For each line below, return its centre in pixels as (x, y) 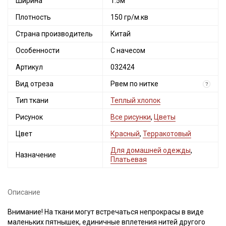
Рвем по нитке (134, 84)
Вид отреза (35, 84)
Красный (125, 134)
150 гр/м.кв (129, 17)
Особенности (38, 50)
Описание (24, 192)
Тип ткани (32, 100)
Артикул (29, 67)
